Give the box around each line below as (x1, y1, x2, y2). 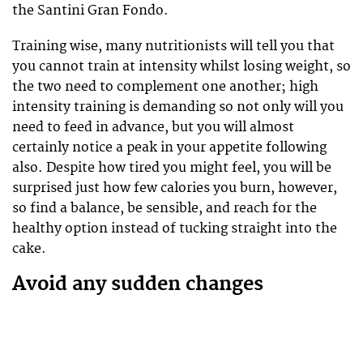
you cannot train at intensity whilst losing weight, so (12, 58, 351, 75)
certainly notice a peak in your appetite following (12, 139, 327, 156)
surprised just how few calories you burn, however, (12, 180, 337, 197)
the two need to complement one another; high (12, 79, 318, 96)
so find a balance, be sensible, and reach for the (12, 200, 317, 217)
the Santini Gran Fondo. (12, 2, 169, 19)
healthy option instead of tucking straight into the (12, 220, 337, 237)
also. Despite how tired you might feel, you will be (12, 160, 331, 177)
